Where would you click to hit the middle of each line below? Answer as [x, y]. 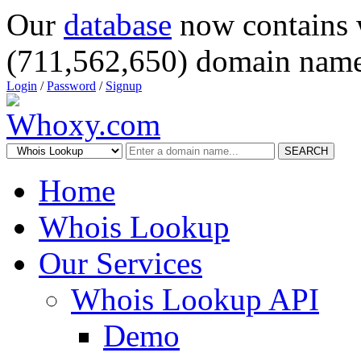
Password [71, 86]
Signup [124, 86]
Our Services [120, 263]
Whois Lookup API [195, 299]
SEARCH [306, 151]
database [118, 25]
